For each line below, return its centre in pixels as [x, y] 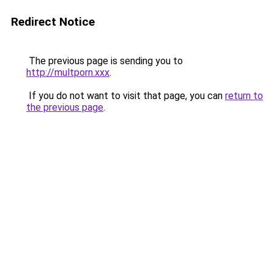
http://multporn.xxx [68, 72]
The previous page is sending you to [105, 61]
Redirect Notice [53, 22]
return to [244, 96]
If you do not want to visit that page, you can [126, 96]
